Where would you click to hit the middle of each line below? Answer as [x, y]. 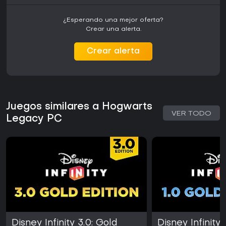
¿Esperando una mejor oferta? [113, 20]
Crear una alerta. [113, 30]
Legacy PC [34, 119]
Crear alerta [113, 52]
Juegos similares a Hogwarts [79, 107]
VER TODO [191, 114]
